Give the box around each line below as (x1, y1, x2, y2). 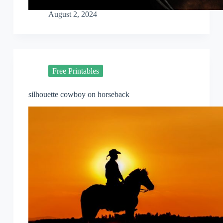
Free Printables (52, 66, 99, 75)
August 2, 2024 (48, 10, 97, 19)
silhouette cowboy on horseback (28, 90, 129, 99)
